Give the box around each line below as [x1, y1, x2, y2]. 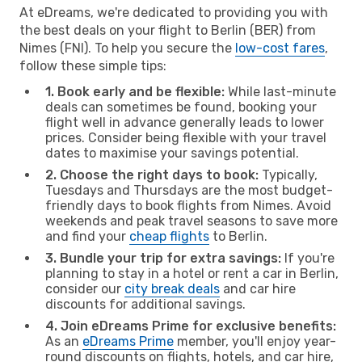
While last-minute [225, 83, 336, 99]
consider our [45, 280, 124, 297]
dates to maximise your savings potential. [45, 145, 299, 161]
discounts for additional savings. [45, 296, 246, 312]
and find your [45, 228, 129, 244]
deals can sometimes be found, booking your [45, 99, 317, 115]
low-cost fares [235, 40, 325, 56]
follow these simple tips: [19, 57, 166, 74]
